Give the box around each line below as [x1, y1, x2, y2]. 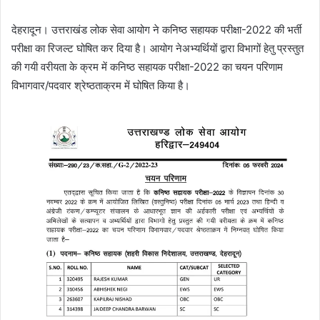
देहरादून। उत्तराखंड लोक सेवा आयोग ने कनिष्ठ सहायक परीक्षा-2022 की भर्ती [11, 22, 301, 36]
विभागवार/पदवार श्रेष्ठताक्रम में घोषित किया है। [11, 78, 190, 92]
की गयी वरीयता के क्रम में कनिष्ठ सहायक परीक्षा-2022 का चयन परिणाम [11, 59, 283, 74]
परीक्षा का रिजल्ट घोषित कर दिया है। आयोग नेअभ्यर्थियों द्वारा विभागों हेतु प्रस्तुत [11, 41, 304, 55]
